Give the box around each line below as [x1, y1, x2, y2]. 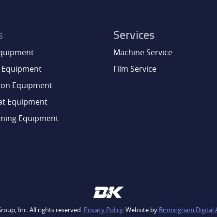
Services [113, 30, 155, 42]
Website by [124, 206, 159, 215]
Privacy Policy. [83, 206, 124, 215]
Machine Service [113, 46, 172, 58]
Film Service [113, 63, 156, 74]
